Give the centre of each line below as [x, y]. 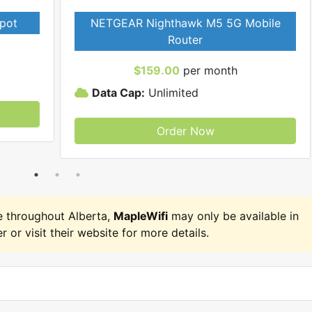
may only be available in [233, 216]
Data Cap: [118, 93]
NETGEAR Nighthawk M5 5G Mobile [185, 23]
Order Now [185, 131]
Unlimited [172, 93]
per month [208, 70]
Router [185, 40]
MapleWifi [141, 216]
